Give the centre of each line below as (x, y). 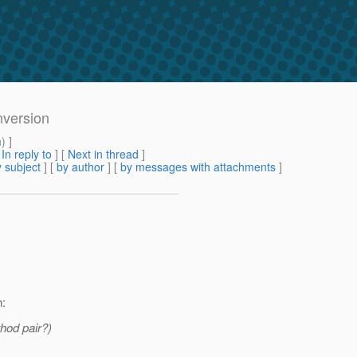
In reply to (27, 154)
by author (80, 167)
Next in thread (103, 154)
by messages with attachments (198, 167)
